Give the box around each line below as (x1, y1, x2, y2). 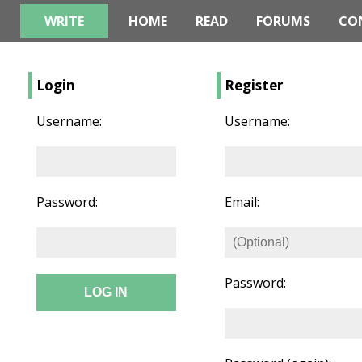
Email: (224, 193, 259, 212)
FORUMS (256, 12, 310, 30)
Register (224, 76, 284, 95)
